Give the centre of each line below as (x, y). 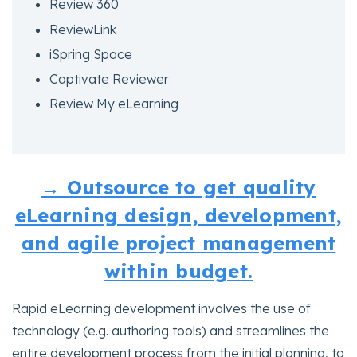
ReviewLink (83, 29)
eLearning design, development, (178, 215)
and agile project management (178, 243)
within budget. (178, 271)
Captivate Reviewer (110, 78)
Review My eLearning (114, 104)
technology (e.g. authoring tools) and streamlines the (171, 330)
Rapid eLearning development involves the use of (161, 308)
